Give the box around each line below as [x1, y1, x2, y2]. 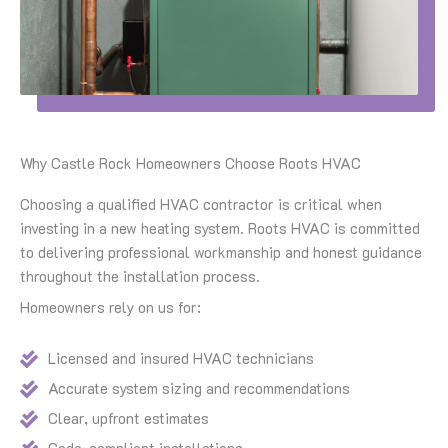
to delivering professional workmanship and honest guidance [20, 242, 422, 262]
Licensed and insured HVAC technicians [47, 349, 314, 369]
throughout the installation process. [20, 266, 260, 286]
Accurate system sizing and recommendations [47, 379, 350, 399]
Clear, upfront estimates [47, 409, 209, 429]
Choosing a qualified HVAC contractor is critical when [20, 194, 382, 214]
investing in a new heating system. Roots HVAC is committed [20, 218, 420, 238]
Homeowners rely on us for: [20, 298, 201, 318]
